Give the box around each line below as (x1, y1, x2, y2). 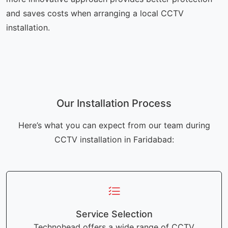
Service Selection (75, 209, 153, 220)
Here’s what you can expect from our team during (18, 120, 210, 131)
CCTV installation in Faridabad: (54, 134, 174, 145)
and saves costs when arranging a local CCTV (6, 8, 184, 19)
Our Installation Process (56, 97, 172, 110)
